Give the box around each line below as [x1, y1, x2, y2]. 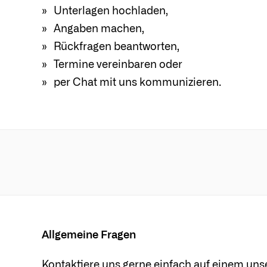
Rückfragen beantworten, [53, 42, 179, 52]
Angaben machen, [53, 24, 144, 35]
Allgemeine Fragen [41, 230, 136, 241]
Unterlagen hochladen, [53, 6, 168, 17]
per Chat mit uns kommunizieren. [53, 77, 221, 88]
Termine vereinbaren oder [53, 60, 182, 70]
